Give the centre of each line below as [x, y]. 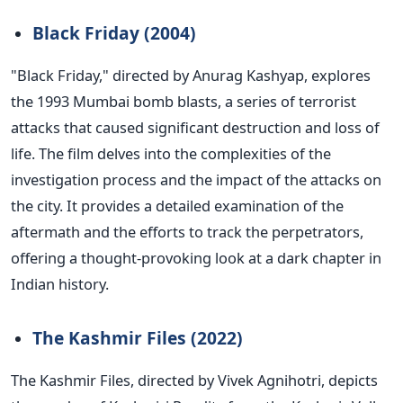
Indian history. [60, 284]
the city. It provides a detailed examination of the [177, 206]
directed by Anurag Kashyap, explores [242, 76]
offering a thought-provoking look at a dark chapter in [196, 258]
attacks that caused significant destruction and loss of [195, 128]
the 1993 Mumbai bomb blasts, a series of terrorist [184, 102]
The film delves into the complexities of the [185, 154]
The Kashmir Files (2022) [138, 338]
